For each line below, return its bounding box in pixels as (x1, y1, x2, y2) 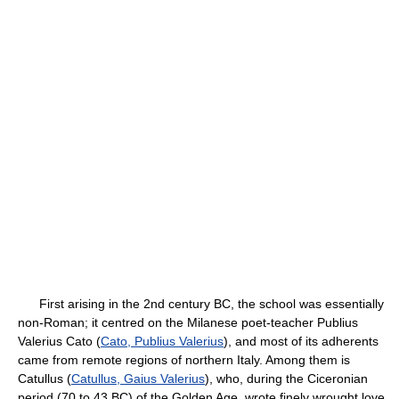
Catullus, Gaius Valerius (71, 371, 205, 386)
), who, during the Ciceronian (205, 371, 368, 386)
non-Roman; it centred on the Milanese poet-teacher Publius (18, 315, 358, 330)
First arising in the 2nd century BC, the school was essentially (18, 297, 384, 311)
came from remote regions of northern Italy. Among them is (18, 353, 350, 367)
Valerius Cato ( (18, 334, 101, 348)
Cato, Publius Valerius (101, 334, 224, 348)
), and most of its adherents (224, 334, 379, 348)
